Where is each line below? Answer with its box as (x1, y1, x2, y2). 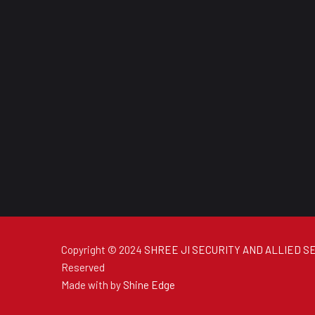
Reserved (61, 261, 105, 274)
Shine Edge (123, 278, 175, 291)
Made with (61, 278, 110, 291)
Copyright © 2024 (61, 243, 144, 256)
